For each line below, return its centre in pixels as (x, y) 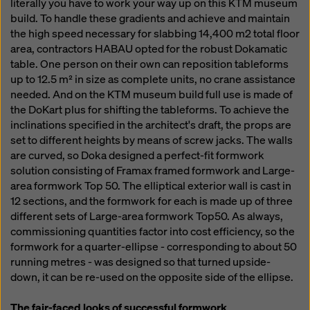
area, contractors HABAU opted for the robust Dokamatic (149, 49)
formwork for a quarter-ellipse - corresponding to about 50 (154, 247)
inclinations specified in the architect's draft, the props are (151, 125)
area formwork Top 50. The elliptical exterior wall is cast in (151, 186)
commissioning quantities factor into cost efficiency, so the (153, 231)
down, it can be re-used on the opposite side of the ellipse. (152, 277)
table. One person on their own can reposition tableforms (149, 64)
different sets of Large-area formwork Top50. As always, (147, 216)
